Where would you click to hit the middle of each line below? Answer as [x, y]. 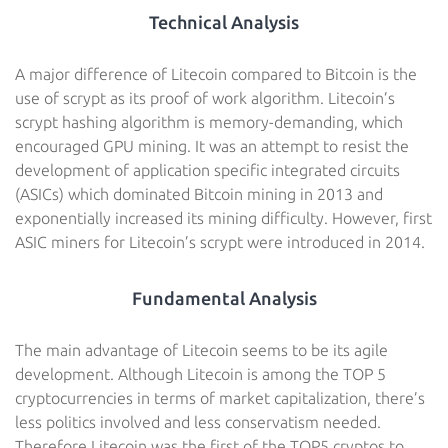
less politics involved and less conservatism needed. [198, 422]
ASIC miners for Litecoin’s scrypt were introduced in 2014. [220, 242]
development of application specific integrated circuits [207, 170]
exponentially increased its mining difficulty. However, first [223, 218]
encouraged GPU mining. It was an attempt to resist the [212, 146]
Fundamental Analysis [224, 298]
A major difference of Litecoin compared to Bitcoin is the [216, 74]
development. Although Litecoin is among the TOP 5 [200, 374]
